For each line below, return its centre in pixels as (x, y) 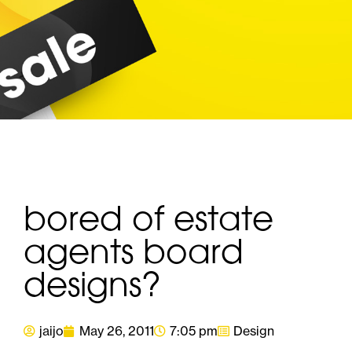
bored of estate (148, 222)
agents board (134, 255)
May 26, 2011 (117, 331)
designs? (92, 288)
